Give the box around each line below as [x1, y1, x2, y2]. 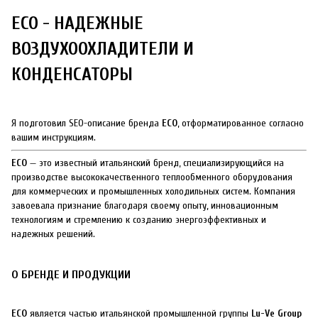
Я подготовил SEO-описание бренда [11, 116, 162, 129]
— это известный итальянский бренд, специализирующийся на [27, 156, 284, 169]
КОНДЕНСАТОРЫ [11, 63, 133, 85]
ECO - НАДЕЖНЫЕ [11, 12, 143, 34]
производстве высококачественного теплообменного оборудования [11, 170, 292, 183]
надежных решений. [11, 227, 95, 240]
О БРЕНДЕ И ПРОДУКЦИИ [11, 268, 131, 282]
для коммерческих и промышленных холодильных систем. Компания [11, 185, 295, 197]
